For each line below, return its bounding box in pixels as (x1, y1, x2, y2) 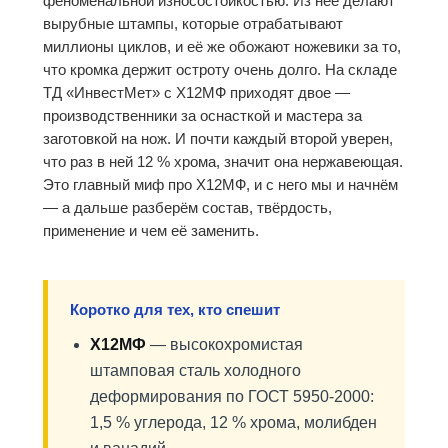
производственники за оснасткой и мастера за (43, 107, 362, 124)
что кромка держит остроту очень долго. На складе (43, 61, 397, 78)
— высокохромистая (146, 336, 303, 353)
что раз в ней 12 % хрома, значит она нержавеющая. (43, 153, 403, 170)
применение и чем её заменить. (43, 222, 259, 239)
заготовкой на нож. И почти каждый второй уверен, (43, 130, 393, 147)
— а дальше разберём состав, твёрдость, (43, 199, 332, 216)
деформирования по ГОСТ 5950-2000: (90, 388, 374, 405)
